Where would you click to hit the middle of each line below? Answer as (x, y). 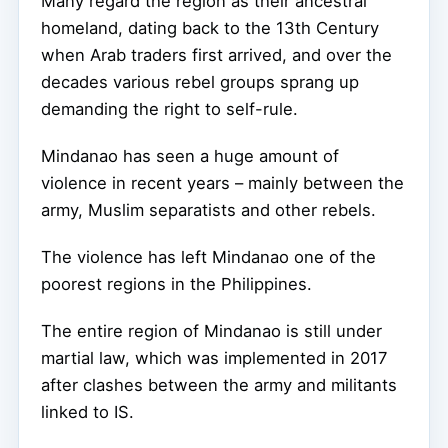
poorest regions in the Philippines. (176, 283)
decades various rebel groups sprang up (200, 81)
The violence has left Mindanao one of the (208, 256)
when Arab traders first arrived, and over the (216, 54)
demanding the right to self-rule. (169, 108)
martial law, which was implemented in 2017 (214, 357)
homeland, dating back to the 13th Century (210, 27)
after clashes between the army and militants (219, 384)
